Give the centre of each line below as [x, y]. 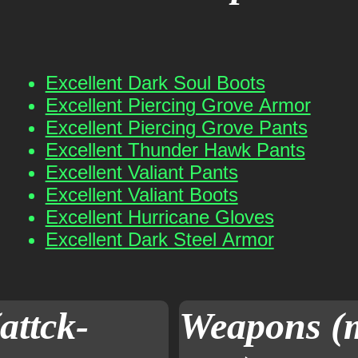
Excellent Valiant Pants [141, 172]
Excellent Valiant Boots [141, 195]
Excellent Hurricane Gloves [159, 217]
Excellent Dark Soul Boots [155, 83]
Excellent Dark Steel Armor [159, 239]
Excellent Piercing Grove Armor [178, 105]
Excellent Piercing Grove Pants [176, 127]
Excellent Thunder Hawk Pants [175, 150]
